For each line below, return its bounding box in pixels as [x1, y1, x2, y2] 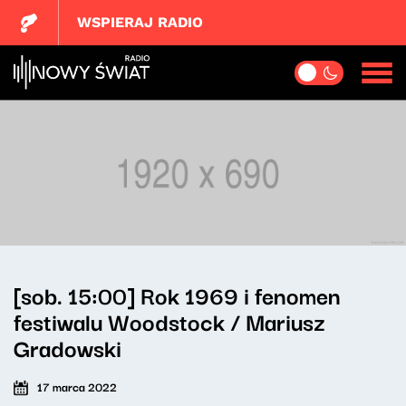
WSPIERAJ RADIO [77, 14, 204, 31]
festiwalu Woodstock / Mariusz [14, 303, 325, 339]
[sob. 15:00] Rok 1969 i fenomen [14, 276, 341, 313]
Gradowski [14, 329, 121, 365]
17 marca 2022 [37, 377, 117, 395]
